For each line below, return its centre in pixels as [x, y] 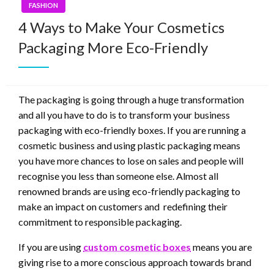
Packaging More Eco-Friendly [113, 48]
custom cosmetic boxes [137, 247]
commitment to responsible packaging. [101, 222]
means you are [221, 247]
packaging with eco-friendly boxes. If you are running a [132, 130]
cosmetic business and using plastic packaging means [129, 146]
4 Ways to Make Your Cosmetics [121, 28]
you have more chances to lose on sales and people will [131, 161]
